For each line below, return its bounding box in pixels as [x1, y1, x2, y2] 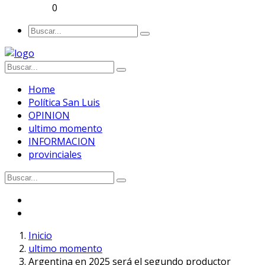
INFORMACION [28, 134, 95, 148]
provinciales [28, 147, 82, 161]
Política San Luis [28, 95, 100, 109]
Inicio [28, 228, 52, 242]
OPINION [28, 108, 70, 122]
